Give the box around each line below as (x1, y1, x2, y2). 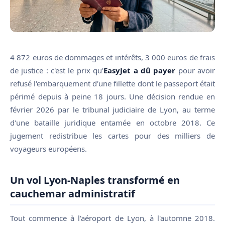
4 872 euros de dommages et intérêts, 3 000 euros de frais (10, 52, 215, 62)
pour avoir (175, 65, 215, 75)
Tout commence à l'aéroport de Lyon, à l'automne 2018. (10, 212, 215, 223)
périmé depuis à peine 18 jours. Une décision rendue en (10, 91, 215, 101)
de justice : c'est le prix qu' (10, 65, 104, 75)
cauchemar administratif (10, 186, 135, 200)
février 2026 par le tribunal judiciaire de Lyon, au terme (10, 104, 215, 115)
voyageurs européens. (10, 143, 87, 154)
